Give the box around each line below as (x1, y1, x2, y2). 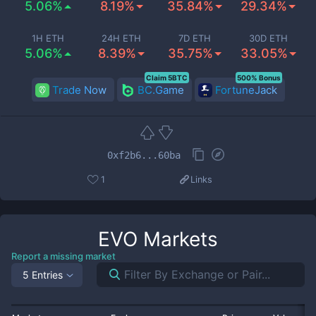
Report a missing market (11, 250, 116, 262)
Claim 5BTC (145, 73, 188, 82)
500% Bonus (236, 73, 281, 82)
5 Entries (23, 268, 63, 281)
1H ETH (32, 32, 64, 44)
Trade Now (51, 83, 107, 97)
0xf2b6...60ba (107, 149, 181, 161)
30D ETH (248, 32, 288, 44)
